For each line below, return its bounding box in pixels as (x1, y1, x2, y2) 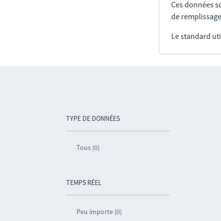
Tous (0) (76, 143, 100, 152)
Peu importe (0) (76, 207, 122, 216)
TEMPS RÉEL (66, 178, 102, 187)
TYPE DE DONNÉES (66, 114, 120, 123)
